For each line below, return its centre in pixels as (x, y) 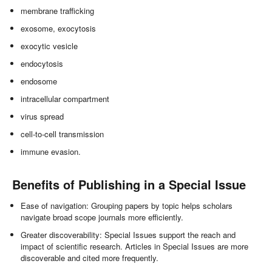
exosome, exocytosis (59, 29)
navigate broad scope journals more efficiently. (102, 217)
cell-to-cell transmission (63, 134)
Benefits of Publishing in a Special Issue (129, 185)
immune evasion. (51, 152)
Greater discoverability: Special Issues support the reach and (128, 235)
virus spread (42, 117)
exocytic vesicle (49, 46)
